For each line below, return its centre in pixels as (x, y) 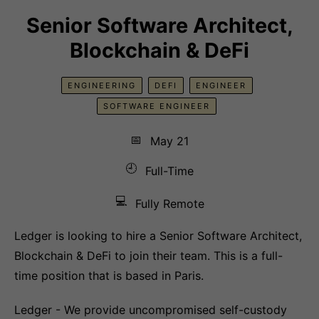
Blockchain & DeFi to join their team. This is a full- (148, 256)
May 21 (169, 141)
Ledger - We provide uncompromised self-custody (151, 310)
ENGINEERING (101, 85)
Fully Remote (169, 204)
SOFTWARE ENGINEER (157, 106)
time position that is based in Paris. (109, 276)
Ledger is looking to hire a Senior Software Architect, (158, 236)
